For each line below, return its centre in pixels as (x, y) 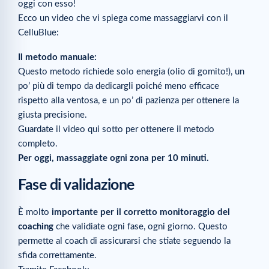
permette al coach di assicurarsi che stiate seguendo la (124, 241)
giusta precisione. (53, 115)
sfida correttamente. (57, 255)
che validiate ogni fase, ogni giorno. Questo (141, 227)
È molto (35, 212)
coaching (36, 227)
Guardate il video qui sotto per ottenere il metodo (116, 129)
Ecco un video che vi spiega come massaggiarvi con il (123, 18)
